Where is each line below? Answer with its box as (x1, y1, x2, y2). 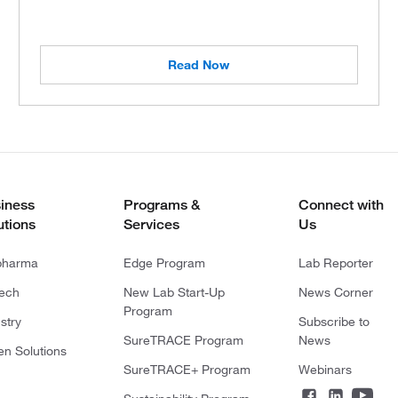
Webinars (298, 361, 352, 378)
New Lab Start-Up (123, 283, 225, 300)
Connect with (298, 195, 384, 213)
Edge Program (123, 254, 205, 271)
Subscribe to (298, 313, 370, 330)
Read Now (168, 56, 230, 73)
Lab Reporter (298, 254, 373, 271)
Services (123, 215, 179, 233)
